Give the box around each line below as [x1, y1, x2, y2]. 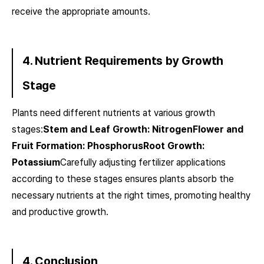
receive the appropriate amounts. [12, 6, 150, 17]
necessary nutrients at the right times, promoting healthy [12, 190, 250, 201]
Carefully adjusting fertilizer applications [60, 157, 226, 168]
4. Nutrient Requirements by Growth [22, 54, 224, 68]
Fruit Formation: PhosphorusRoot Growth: [12, 140, 204, 151]
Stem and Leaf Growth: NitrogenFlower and [43, 124, 243, 135]
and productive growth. [12, 206, 108, 217]
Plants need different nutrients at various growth [12, 107, 215, 118]
